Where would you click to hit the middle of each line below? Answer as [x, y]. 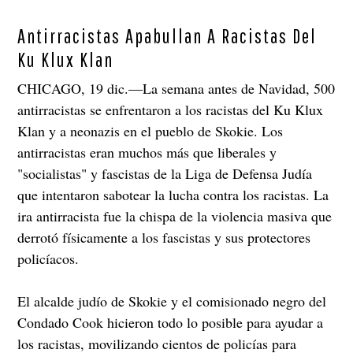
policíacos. [48, 259]
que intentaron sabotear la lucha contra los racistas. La [173, 195]
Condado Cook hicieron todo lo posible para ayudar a [171, 323]
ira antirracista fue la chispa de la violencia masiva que [175, 216]
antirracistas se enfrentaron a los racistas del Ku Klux [171, 110]
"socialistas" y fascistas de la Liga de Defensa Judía [165, 174]
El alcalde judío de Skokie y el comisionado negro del [172, 301]
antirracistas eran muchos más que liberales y [147, 152]
